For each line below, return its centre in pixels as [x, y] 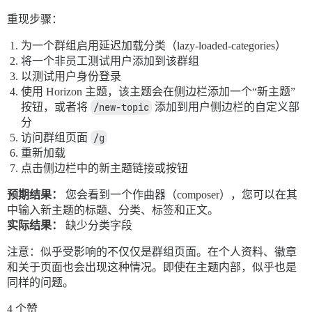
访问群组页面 [56, 138]
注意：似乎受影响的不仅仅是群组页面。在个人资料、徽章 [152, 252]
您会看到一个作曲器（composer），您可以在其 [180, 195]
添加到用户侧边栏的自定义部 [226, 107]
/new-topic [121, 108]
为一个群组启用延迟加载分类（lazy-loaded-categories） [154, 46]
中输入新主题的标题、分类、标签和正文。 [113, 210]
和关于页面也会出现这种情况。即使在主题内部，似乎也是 [152, 267]
